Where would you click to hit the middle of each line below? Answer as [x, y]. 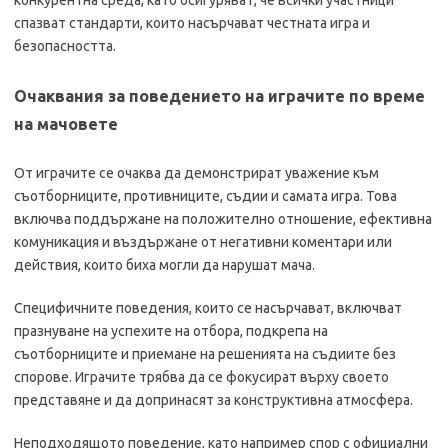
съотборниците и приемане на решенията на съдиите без [205, 354]
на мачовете [66, 124]
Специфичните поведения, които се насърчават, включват [208, 308]
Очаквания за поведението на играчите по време [219, 96]
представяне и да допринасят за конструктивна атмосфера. [213, 400]
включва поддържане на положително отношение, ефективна [223, 219]
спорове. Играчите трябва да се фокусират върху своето [201, 377]
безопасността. [65, 46]
